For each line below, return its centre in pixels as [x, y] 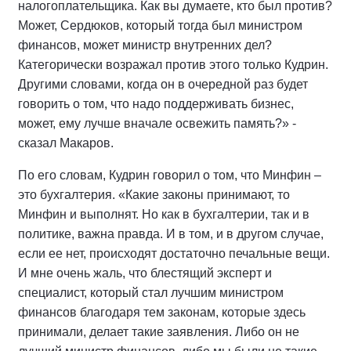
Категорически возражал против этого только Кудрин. [173, 65]
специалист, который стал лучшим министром [151, 293]
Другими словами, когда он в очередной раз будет [163, 85]
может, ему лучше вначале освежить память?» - [157, 124]
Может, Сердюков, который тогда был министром [160, 26]
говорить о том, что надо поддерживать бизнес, [156, 104]
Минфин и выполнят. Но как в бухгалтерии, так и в [164, 215]
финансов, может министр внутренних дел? [145, 45]
